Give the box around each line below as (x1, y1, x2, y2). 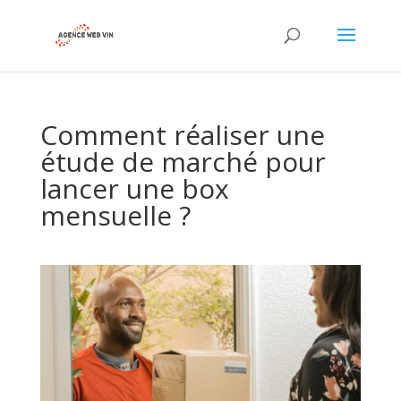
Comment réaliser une (39, 116, 325, 153)
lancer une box (39, 170, 229, 207)
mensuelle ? (39, 197, 191, 234)
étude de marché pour (39, 143, 326, 180)
